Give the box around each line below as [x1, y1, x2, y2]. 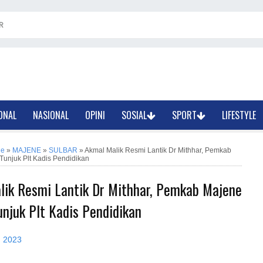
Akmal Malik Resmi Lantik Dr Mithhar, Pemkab [85, 146, 231, 154]
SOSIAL [122, 108, 147, 122]
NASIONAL [33, 108, 69, 122]
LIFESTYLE [222, 108, 257, 122]
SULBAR [49, 146, 77, 154]
